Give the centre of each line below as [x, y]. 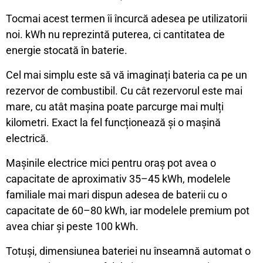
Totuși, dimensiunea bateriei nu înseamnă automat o [128, 251]
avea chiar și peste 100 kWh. [72, 226]
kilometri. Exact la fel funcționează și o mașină [113, 122]
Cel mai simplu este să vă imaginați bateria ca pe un [127, 75]
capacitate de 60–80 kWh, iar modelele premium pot [128, 210]
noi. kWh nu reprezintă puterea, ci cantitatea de [115, 34]
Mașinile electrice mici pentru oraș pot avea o [111, 163]
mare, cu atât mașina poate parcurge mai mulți [115, 107]
